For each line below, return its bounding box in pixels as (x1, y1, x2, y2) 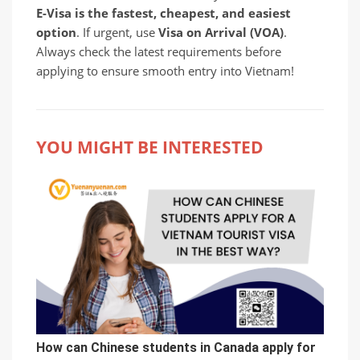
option (36, 23, 76, 41)
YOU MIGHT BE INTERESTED (36, 135, 264, 158)
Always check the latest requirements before (36, 43, 281, 60)
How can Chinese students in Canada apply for (36, 340, 316, 356)
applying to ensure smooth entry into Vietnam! (36, 62, 294, 80)
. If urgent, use (76, 23, 158, 41)
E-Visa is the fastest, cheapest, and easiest (36, 4, 291, 22)
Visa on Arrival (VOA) (158, 23, 284, 41)
